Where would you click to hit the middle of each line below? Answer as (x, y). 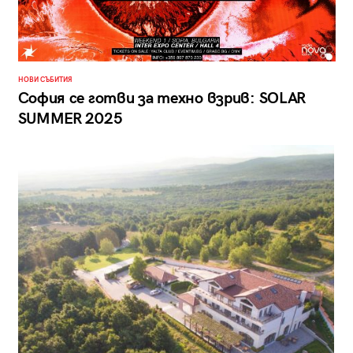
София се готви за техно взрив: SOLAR (162, 99)
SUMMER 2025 (70, 119)
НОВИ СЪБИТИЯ (45, 80)
